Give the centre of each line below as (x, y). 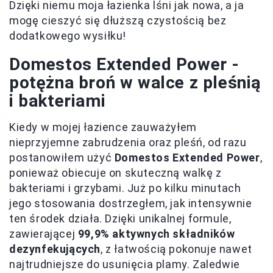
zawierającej (44, 233)
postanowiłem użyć (62, 157)
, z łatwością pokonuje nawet (176, 249)
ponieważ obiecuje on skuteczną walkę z (115, 172)
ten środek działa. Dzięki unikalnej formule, (120, 218)
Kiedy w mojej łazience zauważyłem (103, 127)
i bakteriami (58, 101)
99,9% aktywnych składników (156, 233)
